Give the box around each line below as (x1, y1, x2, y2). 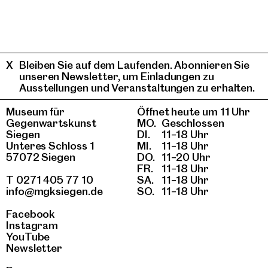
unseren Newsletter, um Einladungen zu (19, 70, 214, 83)
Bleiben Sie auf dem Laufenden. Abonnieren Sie (19, 59, 250, 71)
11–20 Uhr (161, 151, 211, 163)
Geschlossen (161, 117, 224, 129)
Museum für (6, 105, 65, 118)
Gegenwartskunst (6, 117, 96, 129)
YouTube (6, 230, 50, 243)
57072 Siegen (6, 151, 75, 163)
